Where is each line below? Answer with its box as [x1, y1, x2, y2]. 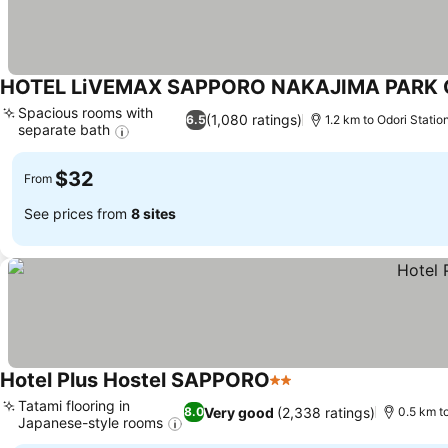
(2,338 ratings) [277, 403, 376, 421]
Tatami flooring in [18, 396, 130, 414]
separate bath [18, 121, 110, 139]
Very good [204, 403, 275, 421]
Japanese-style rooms [18, 413, 163, 431]
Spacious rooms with [18, 104, 153, 122]
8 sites [131, 205, 176, 223]
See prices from [24, 205, 131, 223]
